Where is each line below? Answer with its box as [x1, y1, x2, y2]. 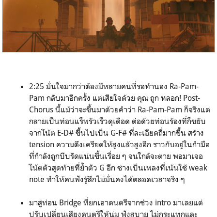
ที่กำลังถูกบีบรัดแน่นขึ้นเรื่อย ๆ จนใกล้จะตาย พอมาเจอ [29, 151, 203, 161]
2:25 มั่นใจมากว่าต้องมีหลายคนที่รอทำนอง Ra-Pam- [29, 81, 199, 92]
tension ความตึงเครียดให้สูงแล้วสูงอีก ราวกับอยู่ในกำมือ [29, 139, 210, 150]
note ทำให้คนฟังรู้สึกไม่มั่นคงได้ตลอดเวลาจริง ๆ [29, 174, 185, 185]
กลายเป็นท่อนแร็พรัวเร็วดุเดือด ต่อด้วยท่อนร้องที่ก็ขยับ [29, 116, 206, 126]
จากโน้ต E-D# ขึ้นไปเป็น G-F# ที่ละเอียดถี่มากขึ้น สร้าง [29, 128, 204, 138]
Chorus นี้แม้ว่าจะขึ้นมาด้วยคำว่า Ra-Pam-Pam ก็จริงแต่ [29, 105, 210, 115]
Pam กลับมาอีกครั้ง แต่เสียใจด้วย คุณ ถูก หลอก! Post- [29, 93, 200, 103]
